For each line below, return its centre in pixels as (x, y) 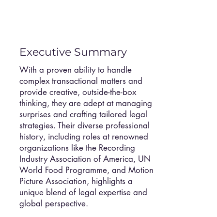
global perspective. (54, 203)
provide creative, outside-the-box (78, 92)
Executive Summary (73, 52)
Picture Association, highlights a (76, 181)
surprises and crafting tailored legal (83, 114)
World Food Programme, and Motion (86, 170)
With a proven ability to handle (76, 70)
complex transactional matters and (81, 81)
